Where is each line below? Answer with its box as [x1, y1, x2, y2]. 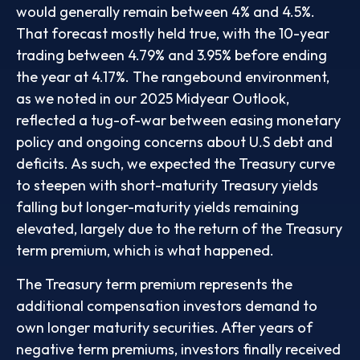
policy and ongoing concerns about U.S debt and [16, 132, 333, 151]
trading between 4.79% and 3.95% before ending [16, 45, 327, 64]
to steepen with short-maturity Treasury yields [16, 175, 318, 194]
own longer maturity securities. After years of [16, 317, 313, 337]
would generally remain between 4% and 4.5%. [16, 2, 315, 21]
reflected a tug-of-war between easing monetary [16, 110, 341, 129]
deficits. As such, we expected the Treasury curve [16, 153, 335, 173]
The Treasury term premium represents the [16, 274, 292, 293]
